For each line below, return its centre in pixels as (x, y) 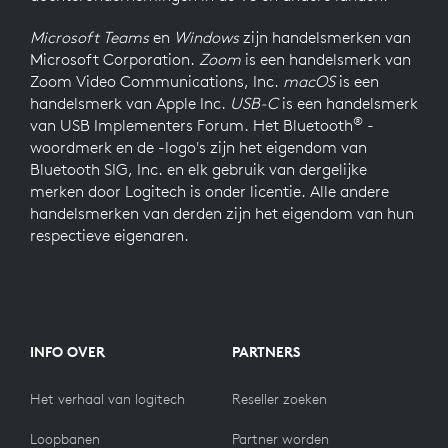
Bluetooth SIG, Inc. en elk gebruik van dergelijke (198, 168)
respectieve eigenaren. (109, 234)
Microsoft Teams (89, 36)
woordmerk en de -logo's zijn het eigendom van (198, 146)
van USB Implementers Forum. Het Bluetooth (191, 124)
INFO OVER (67, 351)
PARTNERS (266, 351)
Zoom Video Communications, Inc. (156, 80)
